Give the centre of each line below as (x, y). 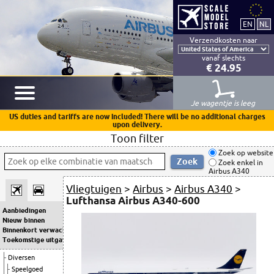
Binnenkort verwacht (36, 230)
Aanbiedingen (24, 210)
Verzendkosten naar (224, 40)
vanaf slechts (224, 58)
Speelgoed (27, 269)
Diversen (21, 257)
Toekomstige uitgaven (38, 240)
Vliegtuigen (94, 189)
